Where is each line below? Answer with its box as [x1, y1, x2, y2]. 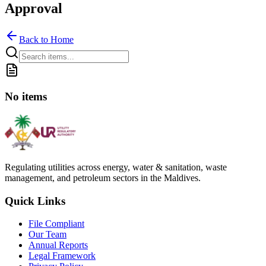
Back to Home [19, 34, 74, 45]
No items [5, 90, 47, 103]
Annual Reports [28, 240, 88, 251]
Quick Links [5, 194, 65, 207]
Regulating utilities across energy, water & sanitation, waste [5, 161, 227, 172]
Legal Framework [28, 251, 96, 261]
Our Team [28, 229, 66, 240]
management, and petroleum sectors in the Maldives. [5, 172, 201, 183]
